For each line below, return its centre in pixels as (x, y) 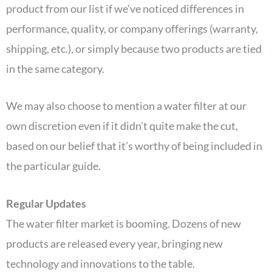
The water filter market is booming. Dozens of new (124, 224)
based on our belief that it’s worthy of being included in (134, 146)
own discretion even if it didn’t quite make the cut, (122, 126)
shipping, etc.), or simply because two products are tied (134, 48)
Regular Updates (47, 204)
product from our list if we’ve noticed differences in (125, 8)
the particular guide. (54, 166)
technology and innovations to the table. (100, 264)
